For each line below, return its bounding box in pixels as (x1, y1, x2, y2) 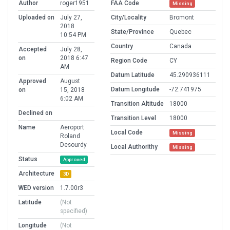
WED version (18, 184, 54, 192)
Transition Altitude (111, 100, 164, 108)
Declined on (18, 109, 52, 117)
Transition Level (111, 114, 156, 122)
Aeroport (60, 124, 84, 131)
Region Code (111, 57, 147, 65)
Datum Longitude (111, 86, 160, 93)
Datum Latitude (111, 71, 155, 79)
